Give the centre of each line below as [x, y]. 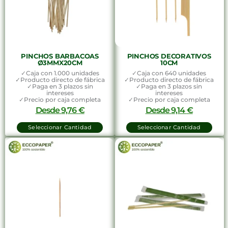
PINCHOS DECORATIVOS [169, 56]
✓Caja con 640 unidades [169, 73]
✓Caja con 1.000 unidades [60, 73]
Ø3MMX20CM [60, 62]
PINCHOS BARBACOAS [60, 56]
